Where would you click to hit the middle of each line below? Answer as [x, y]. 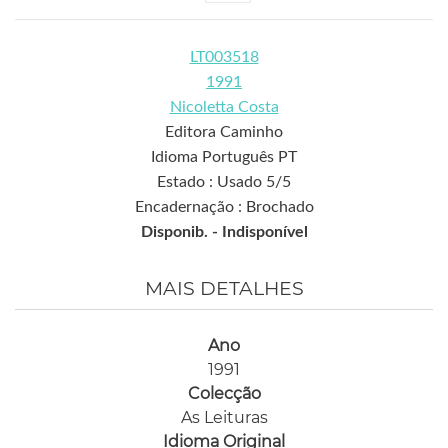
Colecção [224, 393]
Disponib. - [181, 231]
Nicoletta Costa [224, 106]
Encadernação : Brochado [224, 206]
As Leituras [224, 417]
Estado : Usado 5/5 [224, 181]
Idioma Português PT [224, 156]
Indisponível [264, 231]
